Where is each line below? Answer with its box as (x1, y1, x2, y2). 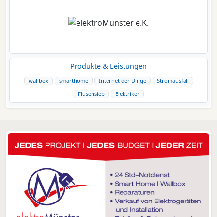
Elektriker (115, 90, 139, 98)
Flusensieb (77, 90, 105, 98)
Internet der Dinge (98, 77, 146, 85)
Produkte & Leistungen (70, 62, 147, 71)
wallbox (28, 77, 48, 85)
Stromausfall (156, 77, 189, 85)
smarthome (59, 77, 88, 85)
